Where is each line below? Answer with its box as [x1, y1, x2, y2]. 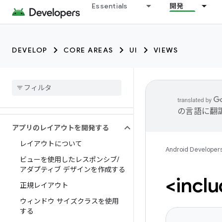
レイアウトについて [20, 139, 82, 148]
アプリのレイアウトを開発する [12, 123, 109, 132]
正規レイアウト [20, 181, 68, 190]
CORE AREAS [63, 46, 113, 55]
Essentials [92, 1, 128, 10]
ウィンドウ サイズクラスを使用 [20, 197, 119, 206]
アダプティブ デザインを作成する [20, 165, 125, 174]
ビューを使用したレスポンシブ [20, 155, 117, 164]
